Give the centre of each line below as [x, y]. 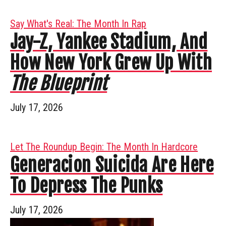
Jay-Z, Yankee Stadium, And [109, 42]
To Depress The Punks [87, 186]
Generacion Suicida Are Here [112, 165]
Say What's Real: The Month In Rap [78, 23]
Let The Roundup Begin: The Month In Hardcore [104, 147]
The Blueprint [59, 83]
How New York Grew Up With [111, 63]
